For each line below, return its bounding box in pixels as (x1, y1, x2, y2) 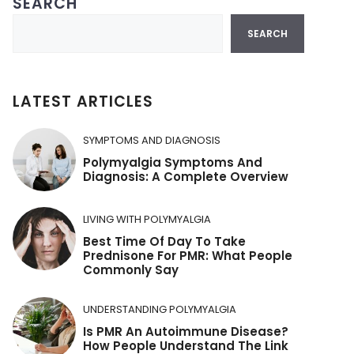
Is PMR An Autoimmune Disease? (83, 323, 288, 340)
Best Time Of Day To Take (83, 233, 246, 250)
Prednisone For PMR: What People (83, 247, 292, 264)
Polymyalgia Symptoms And (83, 154, 262, 171)
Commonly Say (83, 262, 179, 278)
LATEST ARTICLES (13, 91, 153, 112)
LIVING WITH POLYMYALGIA (83, 212, 211, 227)
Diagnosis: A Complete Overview (83, 168, 288, 185)
